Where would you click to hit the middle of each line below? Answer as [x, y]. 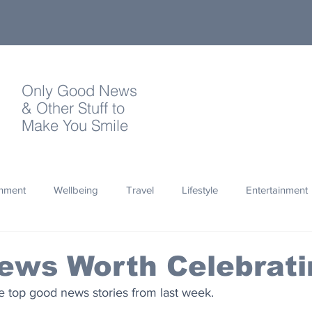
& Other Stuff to [75, 108]
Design [72, 301]
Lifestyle [200, 189]
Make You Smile [75, 125]
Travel [140, 189]
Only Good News [79, 91]
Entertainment [277, 189]
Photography [101, 245]
